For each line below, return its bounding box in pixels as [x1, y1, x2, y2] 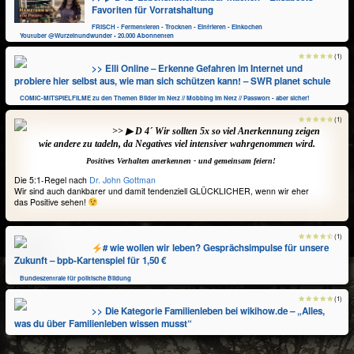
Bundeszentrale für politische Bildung [20, 273, 132, 282]
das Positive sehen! [13, 196, 88, 209]
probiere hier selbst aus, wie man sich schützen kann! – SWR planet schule [13, 74, 330, 88]
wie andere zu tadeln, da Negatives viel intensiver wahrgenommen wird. [39, 138, 315, 149]
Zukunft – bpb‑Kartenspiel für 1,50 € [13, 254, 166, 268]
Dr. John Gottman [88, 174, 156, 186]
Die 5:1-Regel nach [13, 174, 89, 186]
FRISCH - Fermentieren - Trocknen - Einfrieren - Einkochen [92, 21, 263, 31]
